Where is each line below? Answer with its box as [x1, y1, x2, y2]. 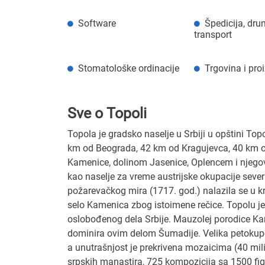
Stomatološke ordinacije [78, 62, 179, 74]
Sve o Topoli [67, 104, 147, 122]
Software [78, 17, 116, 29]
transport [193, 28, 232, 40]
